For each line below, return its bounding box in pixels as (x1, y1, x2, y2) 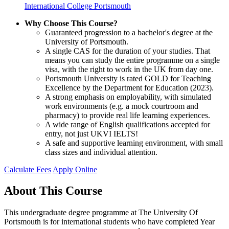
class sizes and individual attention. (45, 147, 157, 156)
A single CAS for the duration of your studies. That (45, 46, 210, 55)
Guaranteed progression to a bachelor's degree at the (45, 28, 213, 37)
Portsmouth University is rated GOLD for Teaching (45, 74, 211, 83)
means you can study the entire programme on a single (45, 55, 220, 64)
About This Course (4, 184, 103, 198)
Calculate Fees (4, 165, 51, 174)
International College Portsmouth (25, 1, 131, 10)
